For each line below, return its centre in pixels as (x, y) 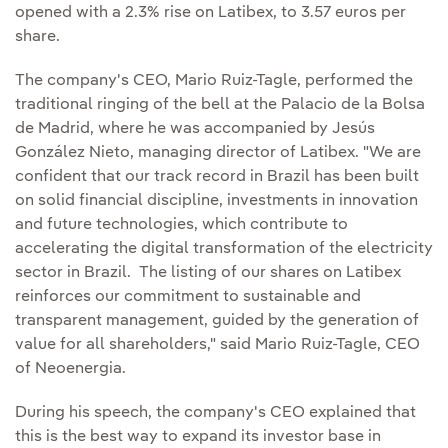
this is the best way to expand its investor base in (198, 437)
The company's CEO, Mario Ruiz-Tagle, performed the (214, 81)
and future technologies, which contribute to (181, 225)
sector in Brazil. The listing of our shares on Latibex (208, 273)
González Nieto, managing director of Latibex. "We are (218, 153)
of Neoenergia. (70, 369)
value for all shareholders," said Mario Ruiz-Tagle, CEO (217, 345)
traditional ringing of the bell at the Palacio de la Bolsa (220, 105)
